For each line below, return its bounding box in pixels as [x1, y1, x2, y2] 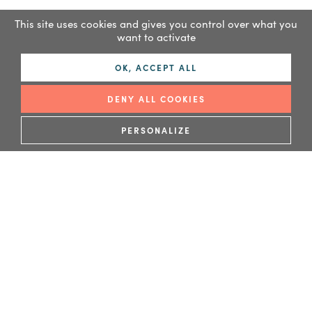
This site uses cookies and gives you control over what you [15, 16, 297, 31]
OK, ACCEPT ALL [115, 61, 197, 73]
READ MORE [71, 100, 137, 114]
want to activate [116, 29, 196, 44]
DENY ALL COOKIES [107, 93, 205, 104]
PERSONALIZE [121, 124, 191, 136]
